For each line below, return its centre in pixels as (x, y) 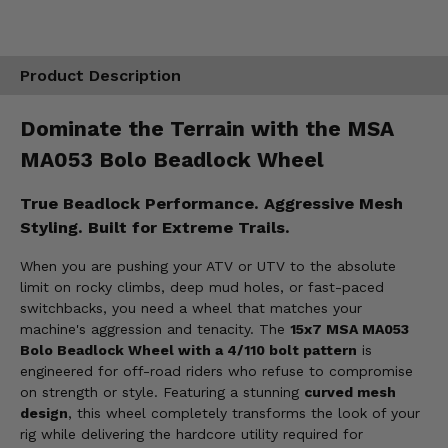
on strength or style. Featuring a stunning (162, 392)
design (44, 413)
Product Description (100, 76)
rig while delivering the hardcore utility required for (191, 434)
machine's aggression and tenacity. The (155, 329)
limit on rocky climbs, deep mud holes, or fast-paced (202, 287)
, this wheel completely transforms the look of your (244, 413)
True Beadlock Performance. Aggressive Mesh (211, 204)
